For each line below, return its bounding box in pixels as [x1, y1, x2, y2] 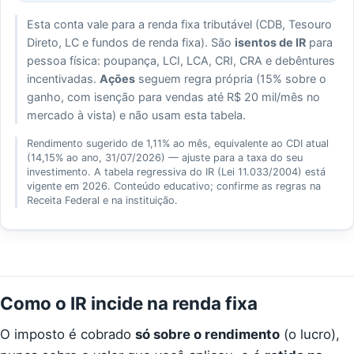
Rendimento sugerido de [27, 137, 147, 149]
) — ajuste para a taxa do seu [161, 151, 303, 164]
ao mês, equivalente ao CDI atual [170, 137, 330, 149]
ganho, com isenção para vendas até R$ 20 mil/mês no [27, 89, 321, 104]
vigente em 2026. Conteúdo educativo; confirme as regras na [27, 179, 322, 192]
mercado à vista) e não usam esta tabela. [27, 107, 247, 122]
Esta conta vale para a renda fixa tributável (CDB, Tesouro [27, 17, 333, 31]
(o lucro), [280, 326, 340, 342]
